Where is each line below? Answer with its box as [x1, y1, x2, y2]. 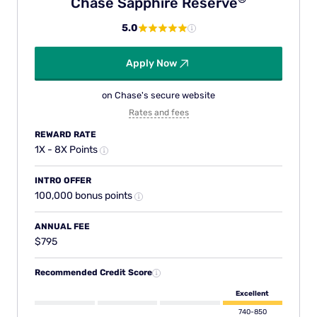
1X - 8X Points [35, 144, 100, 156]
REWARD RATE [35, 129, 96, 140]
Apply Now [126, 57, 177, 70]
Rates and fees [128, 108, 189, 118]
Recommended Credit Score [35, 267, 152, 278]
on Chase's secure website [102, 90, 215, 101]
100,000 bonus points [35, 190, 134, 202]
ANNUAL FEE [35, 221, 90, 232]
